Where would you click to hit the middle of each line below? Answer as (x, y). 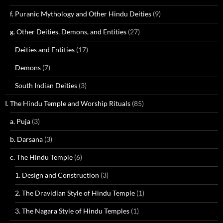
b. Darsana (26, 139)
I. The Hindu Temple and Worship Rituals (68, 103)
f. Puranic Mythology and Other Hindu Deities (81, 14)
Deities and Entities (45, 50)
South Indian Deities (46, 85)
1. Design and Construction (57, 175)
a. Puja (20, 121)
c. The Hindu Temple (41, 157)
